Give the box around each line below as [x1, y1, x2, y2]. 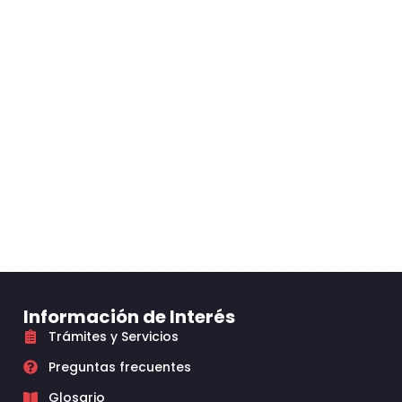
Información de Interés [23, 304, 235, 329]
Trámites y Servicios [48, 328, 179, 345]
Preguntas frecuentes [48, 358, 191, 376]
